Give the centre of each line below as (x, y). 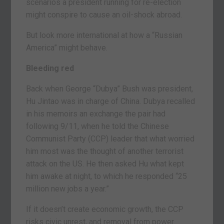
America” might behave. (67, 47)
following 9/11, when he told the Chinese (98, 126)
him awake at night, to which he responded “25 (107, 176)
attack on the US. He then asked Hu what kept (105, 163)
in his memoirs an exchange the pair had (96, 113)
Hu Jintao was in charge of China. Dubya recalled (111, 101)
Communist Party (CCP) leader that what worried (110, 138)
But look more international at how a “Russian (104, 35)
